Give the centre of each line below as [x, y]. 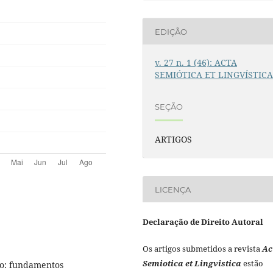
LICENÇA [173, 189]
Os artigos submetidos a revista [202, 249]
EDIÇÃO [171, 31]
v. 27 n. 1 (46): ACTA [196, 63]
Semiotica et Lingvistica [192, 264]
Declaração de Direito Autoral [203, 222]
